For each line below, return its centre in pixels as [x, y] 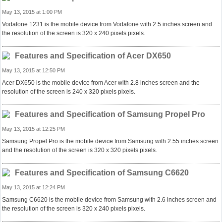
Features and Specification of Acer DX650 [93, 56]
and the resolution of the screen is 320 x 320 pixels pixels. [80, 150]
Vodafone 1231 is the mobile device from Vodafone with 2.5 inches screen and [107, 24]
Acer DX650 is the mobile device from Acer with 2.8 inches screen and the [101, 83]
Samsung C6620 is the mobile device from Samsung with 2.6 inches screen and [109, 200]
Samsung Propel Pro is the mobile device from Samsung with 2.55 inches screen [110, 141]
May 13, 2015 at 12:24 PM [33, 187]
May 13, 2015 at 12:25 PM [33, 129]
